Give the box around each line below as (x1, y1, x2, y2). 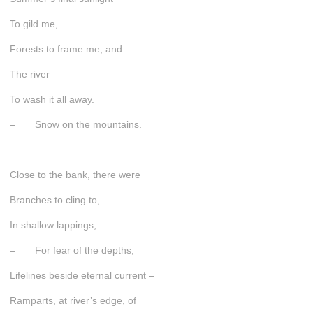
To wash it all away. (9, 93, 94, 105)
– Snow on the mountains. (9, 118, 142, 130)
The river (9, 68, 50, 80)
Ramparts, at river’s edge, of (9, 294, 136, 306)
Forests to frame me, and (9, 43, 122, 54)
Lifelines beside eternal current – (9, 269, 154, 281)
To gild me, (9, 17, 58, 29)
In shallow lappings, (9, 219, 96, 231)
